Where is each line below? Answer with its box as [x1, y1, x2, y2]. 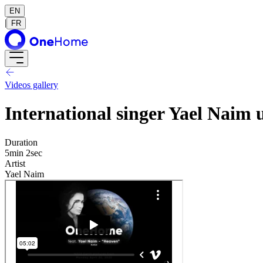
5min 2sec [5, 147, 42, 158]
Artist [5, 158, 25, 168]
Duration [5, 137, 38, 147]
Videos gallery [5, 80, 58, 90]
